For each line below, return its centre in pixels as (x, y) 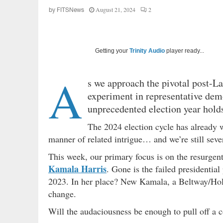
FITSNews (70, 10)
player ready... (184, 51)
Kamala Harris (77, 168)
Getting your (112, 51)
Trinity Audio (147, 51)
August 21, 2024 (115, 9)
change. (62, 193)
